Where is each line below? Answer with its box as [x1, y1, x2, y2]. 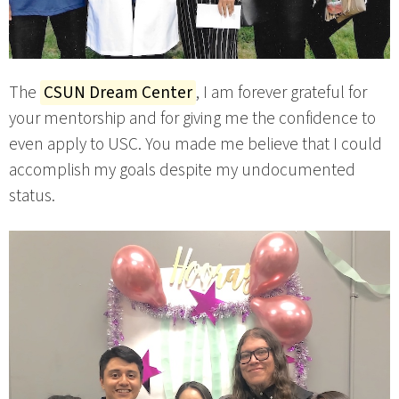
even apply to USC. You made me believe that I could [9, 132, 382, 158]
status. [9, 183, 55, 209]
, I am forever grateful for [196, 80, 367, 106]
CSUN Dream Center [44, 80, 192, 106]
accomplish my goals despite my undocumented [9, 158, 355, 183]
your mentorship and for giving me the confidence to [9, 106, 376, 132]
